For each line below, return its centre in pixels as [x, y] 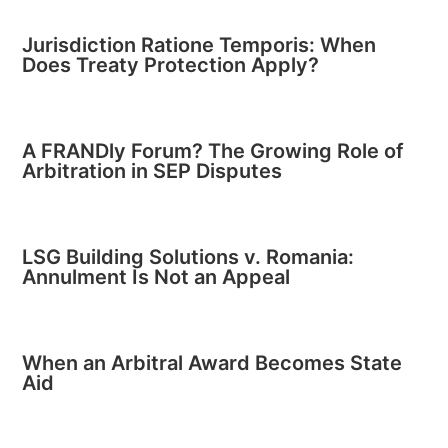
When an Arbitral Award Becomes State [212, 363]
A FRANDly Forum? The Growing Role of [213, 151]
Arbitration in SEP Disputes [152, 171]
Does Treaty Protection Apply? [171, 65]
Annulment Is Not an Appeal [156, 277]
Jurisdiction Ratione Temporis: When [199, 45]
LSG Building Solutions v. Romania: [188, 257]
